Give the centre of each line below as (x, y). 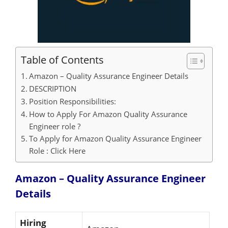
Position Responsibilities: (73, 101)
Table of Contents (62, 60)
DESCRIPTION (53, 89)
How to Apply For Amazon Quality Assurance (108, 114)
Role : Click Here (58, 151)
